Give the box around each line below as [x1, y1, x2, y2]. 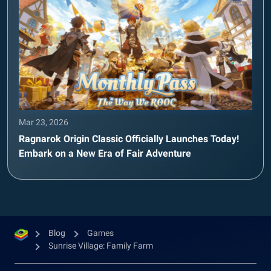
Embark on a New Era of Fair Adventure [19, 147, 191, 159]
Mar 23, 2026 [19, 117, 68, 127]
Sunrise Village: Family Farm [48, 240, 153, 250]
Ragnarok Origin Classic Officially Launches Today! [19, 132, 239, 145]
